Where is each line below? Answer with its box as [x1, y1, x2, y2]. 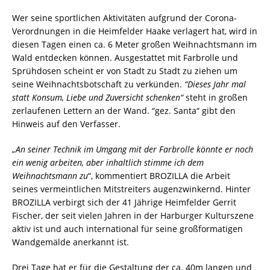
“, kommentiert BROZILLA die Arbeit [88, 169, 230, 181]
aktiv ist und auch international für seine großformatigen [12, 222, 243, 234]
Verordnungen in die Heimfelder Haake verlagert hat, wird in [12, 25, 257, 37]
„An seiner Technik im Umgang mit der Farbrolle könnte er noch [12, 143, 253, 155]
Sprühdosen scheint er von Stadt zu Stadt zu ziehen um [12, 64, 237, 77]
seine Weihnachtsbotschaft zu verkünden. [12, 78, 184, 90]
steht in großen [183, 91, 248, 103]
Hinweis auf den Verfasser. [12, 118, 121, 130]
